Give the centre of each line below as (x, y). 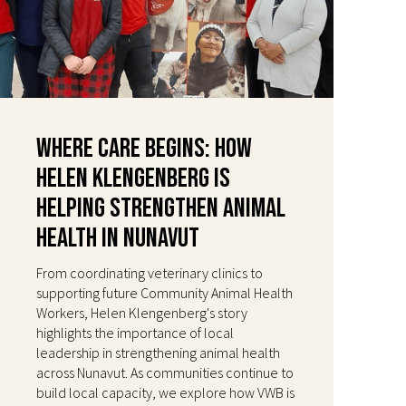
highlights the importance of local (135, 332)
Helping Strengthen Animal (161, 208)
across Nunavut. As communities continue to (165, 372)
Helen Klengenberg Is (133, 178)
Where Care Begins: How (144, 148)
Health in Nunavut (118, 238)
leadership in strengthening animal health (158, 352)
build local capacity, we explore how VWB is (165, 392)
